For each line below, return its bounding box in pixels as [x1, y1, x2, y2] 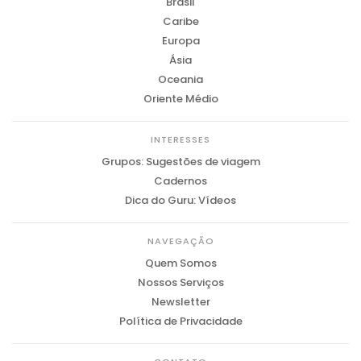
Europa [161, 33, 200, 49]
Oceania [158, 72, 203, 88]
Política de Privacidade [118, 313, 243, 330]
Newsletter [151, 294, 210, 310]
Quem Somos [144, 255, 217, 272]
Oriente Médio [143, 91, 218, 107]
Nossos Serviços [137, 275, 224, 291]
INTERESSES [151, 133, 210, 147]
